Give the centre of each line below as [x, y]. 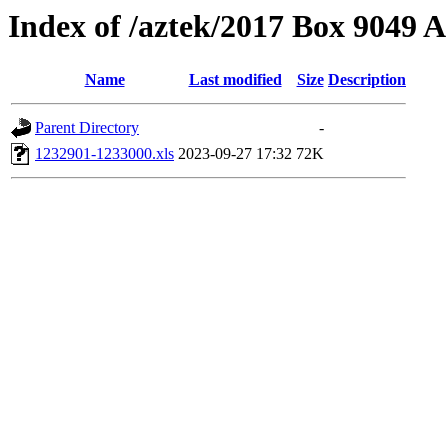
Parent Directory [87, 128]
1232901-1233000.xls [104, 154]
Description [367, 80]
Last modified [235, 80]
